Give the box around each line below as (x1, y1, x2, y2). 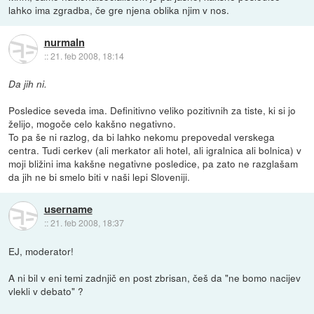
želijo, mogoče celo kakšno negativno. (8, 116, 177, 131)
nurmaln (43, 34, 85, 50)
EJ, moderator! (8, 243, 74, 258)
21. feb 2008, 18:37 (50, 216, 124, 228)
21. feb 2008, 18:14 (50, 49, 124, 62)
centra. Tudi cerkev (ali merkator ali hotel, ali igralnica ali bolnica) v (8, 143, 302, 158)
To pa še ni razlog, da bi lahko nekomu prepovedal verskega (8, 130, 275, 144)
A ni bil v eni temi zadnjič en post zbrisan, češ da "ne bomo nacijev (8, 270, 301, 285)
